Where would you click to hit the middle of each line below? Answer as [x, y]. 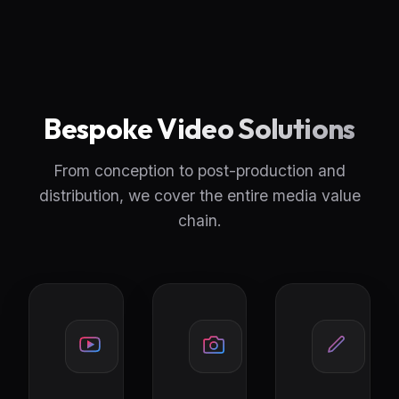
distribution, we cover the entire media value [199, 195]
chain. [199, 220]
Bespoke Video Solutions [199, 128]
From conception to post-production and [199, 170]
